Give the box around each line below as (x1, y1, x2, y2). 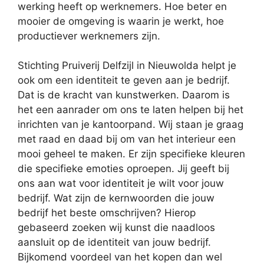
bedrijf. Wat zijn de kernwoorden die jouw (18, 192, 214, 204)
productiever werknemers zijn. (18, 29, 160, 42)
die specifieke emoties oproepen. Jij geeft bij (18, 163, 229, 175)
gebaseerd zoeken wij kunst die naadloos (18, 222, 215, 234)
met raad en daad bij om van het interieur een (18, 133, 236, 146)
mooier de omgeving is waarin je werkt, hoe (18, 15, 224, 27)
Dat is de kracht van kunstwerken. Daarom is (18, 89, 230, 101)
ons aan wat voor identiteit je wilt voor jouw (18, 177, 224, 190)
